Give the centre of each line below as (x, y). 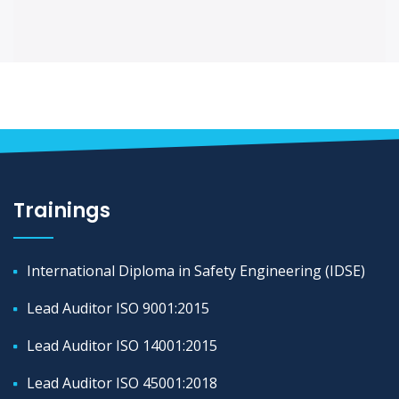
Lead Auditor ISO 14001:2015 (122, 345)
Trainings (62, 210)
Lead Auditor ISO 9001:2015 (118, 308)
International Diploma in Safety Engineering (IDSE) (196, 270)
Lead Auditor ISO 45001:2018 (122, 383)
